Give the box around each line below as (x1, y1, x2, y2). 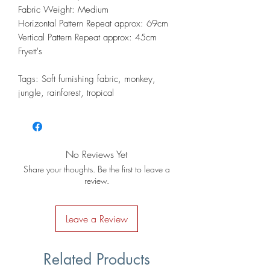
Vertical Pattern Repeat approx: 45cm (18, 31, 160, 43)
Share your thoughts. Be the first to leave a (23, 163, 170, 175)
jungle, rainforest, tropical (18, 86, 117, 99)
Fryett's (18, 45, 42, 57)
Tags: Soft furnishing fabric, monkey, (18, 72, 155, 85)
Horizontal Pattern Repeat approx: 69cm (18, 17, 168, 30)
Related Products (43, 249, 150, 269)
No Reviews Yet (66, 147, 127, 161)
